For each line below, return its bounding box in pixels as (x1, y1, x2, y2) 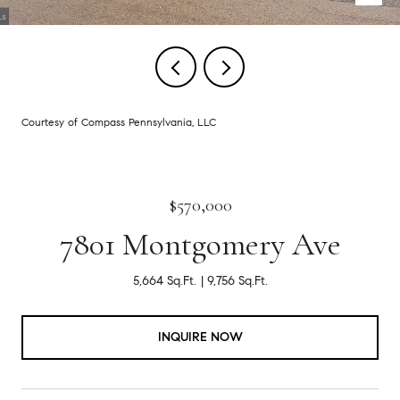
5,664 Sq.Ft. (132, 273, 196, 288)
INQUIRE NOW (157, 329, 243, 345)
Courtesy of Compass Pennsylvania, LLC (21, 115, 216, 129)
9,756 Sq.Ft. (206, 273, 268, 288)
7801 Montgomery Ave (59, 225, 341, 263)
